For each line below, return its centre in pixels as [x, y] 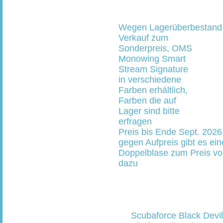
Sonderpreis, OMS [155, 48]
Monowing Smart [152, 59]
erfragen [135, 121]
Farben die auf [147, 101]
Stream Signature [153, 69]
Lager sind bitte [149, 111]
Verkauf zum [143, 38]
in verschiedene [150, 80]
